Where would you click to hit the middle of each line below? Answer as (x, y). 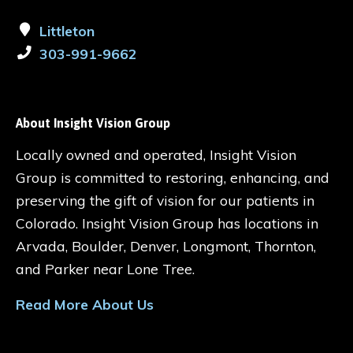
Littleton (67, 31)
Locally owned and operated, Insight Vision (156, 155)
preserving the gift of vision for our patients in (165, 201)
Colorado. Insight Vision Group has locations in (167, 223)
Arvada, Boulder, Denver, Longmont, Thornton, (166, 246)
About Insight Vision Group (93, 123)
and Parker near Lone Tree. (107, 269)
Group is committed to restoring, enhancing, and (173, 178)
